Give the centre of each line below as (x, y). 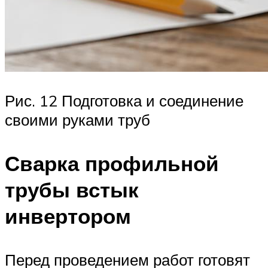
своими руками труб (77, 120)
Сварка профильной (112, 164)
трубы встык (72, 190)
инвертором (68, 216)
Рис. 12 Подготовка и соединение (124, 101)
